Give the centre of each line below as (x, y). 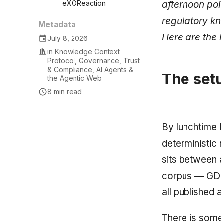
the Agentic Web (75, 78)
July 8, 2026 (68, 38)
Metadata (57, 25)
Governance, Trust (110, 60)
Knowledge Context (88, 51)
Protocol (61, 60)
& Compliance (70, 69)
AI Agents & (115, 69)
